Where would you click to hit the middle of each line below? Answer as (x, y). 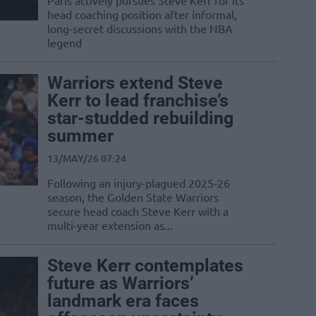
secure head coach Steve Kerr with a (138, 211)
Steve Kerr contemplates (145, 266)
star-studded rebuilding (140, 119)
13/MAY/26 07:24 (87, 159)
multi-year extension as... (110, 225)
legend (65, 43)
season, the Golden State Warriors (133, 197)
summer (80, 136)
